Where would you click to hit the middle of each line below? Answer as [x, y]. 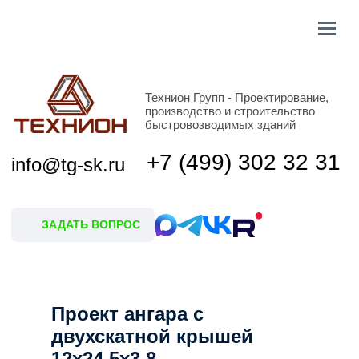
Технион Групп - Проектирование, [169, 70]
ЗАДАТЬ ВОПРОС [65, 160]
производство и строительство [164, 80]
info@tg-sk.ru [49, 117]
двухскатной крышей [152, 336]
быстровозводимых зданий [157, 89]
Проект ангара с [127, 314]
